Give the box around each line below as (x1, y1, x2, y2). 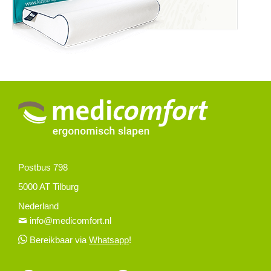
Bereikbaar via (29, 234, 89, 245)
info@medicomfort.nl (30, 215, 111, 226)
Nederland (18, 200, 59, 211)
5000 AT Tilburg (18, 181, 79, 192)
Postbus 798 (18, 162, 68, 172)
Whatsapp (88, 234, 129, 245)
